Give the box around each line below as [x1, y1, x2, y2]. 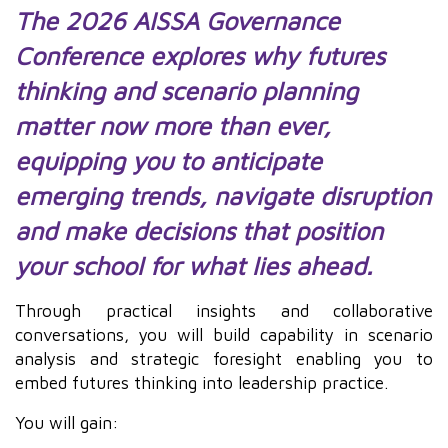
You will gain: [15, 411, 124, 433]
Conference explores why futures [15, 40, 385, 70]
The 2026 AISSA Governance [15, 5, 340, 35]
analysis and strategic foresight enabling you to [15, 347, 433, 369]
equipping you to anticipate [15, 145, 322, 175]
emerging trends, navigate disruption [15, 180, 431, 210]
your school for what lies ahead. [15, 250, 380, 280]
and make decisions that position [15, 215, 383, 245]
